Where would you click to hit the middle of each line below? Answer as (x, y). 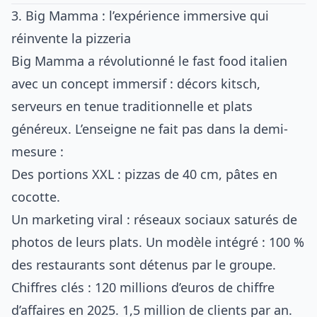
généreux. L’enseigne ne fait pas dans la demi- (150, 129)
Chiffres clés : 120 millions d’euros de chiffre (143, 287)
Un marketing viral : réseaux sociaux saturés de (154, 219)
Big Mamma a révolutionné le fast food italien (149, 61)
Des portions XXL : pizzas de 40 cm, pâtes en (144, 174)
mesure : (38, 151)
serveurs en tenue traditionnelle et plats (132, 106)
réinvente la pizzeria (71, 38)
